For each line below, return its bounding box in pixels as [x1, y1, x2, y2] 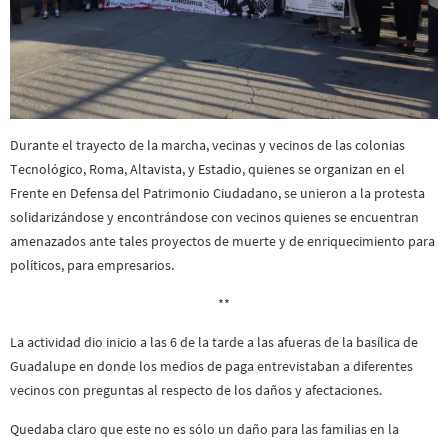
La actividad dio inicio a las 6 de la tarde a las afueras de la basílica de [10, 333, 418, 352]
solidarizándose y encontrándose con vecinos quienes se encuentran [10, 208, 419, 227]
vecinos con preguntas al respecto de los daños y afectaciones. [10, 381, 382, 400]
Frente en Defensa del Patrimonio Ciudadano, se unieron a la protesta [10, 184, 425, 203]
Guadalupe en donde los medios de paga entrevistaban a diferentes [10, 357, 413, 376]
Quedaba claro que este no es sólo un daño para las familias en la [10, 419, 399, 438]
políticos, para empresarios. [10, 256, 174, 275]
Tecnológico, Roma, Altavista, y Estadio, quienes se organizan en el [10, 160, 405, 179]
